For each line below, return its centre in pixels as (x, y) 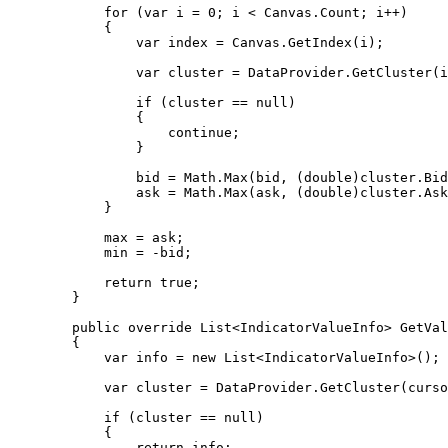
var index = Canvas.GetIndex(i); (72, 42)
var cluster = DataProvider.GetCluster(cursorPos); (56, 387)
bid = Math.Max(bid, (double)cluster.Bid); (72, 177)
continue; (88, 132)
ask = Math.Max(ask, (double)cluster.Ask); (72, 192)
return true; (56, 282)
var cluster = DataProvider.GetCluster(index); (72, 72)
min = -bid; (56, 252)
